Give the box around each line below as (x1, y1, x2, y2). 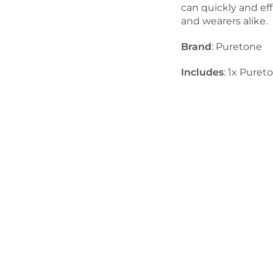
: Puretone (211, 40, 262, 52)
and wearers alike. (181, 15, 268, 27)
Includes (181, 66, 224, 78)
